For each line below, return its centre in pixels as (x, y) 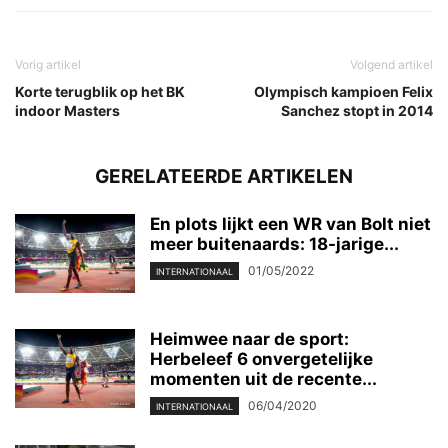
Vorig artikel (48, 64)
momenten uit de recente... (263, 378)
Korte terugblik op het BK (100, 91)
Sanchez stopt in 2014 (357, 110)
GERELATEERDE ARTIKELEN (224, 176)
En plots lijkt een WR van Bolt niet (290, 223)
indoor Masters (67, 110)
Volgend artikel (391, 64)
